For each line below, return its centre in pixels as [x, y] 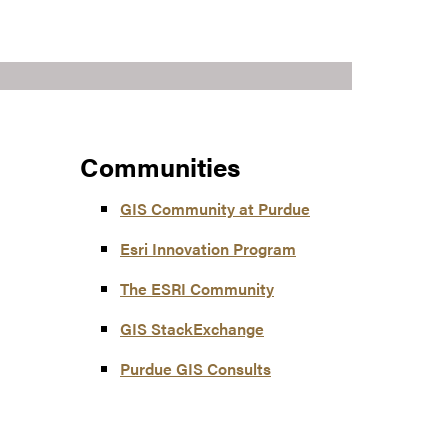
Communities [160, 167]
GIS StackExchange [192, 329]
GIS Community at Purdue [215, 209]
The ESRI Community [197, 289]
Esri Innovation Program [208, 249]
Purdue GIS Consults [195, 369]
